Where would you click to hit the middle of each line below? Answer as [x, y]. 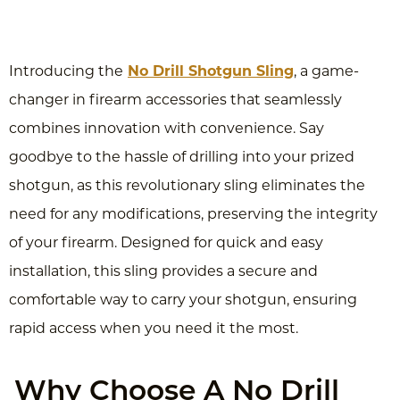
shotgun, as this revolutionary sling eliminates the [187, 186]
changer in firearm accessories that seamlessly [175, 100]
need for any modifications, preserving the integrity [193, 215]
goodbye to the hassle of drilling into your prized [182, 158]
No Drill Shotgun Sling [211, 72]
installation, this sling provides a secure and [163, 272]
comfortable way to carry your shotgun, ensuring [183, 300]
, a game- [326, 72]
